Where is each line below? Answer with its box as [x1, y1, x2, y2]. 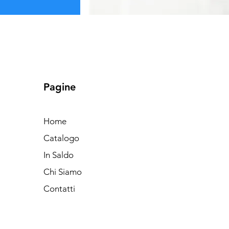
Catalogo [43, 132, 80, 143]
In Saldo [43, 149, 74, 160]
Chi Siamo [43, 166, 82, 177]
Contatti [43, 183, 76, 194]
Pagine [43, 80, 76, 93]
